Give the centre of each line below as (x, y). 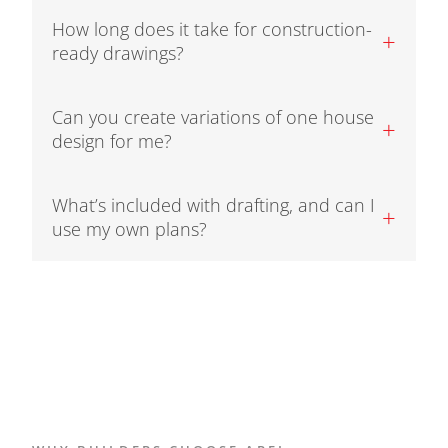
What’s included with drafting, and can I (213, 205)
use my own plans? (129, 229)
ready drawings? (118, 53)
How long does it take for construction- (212, 29)
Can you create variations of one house (213, 117)
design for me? (112, 141)
